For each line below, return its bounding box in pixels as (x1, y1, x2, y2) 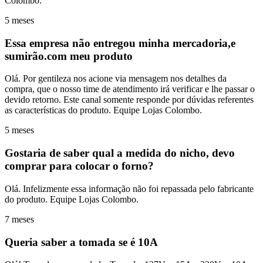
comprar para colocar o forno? (5, 160, 154, 173)
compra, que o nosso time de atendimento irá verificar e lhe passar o (5, 84, 255, 95)
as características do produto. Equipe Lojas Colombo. (5, 105, 202, 116)
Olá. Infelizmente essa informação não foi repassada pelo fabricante (5, 183, 254, 194)
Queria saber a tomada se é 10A (5, 235, 158, 248)
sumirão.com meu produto (5, 49, 133, 62)
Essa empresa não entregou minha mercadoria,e (5, 36, 235, 49)
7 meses (5, 214, 34, 224)
